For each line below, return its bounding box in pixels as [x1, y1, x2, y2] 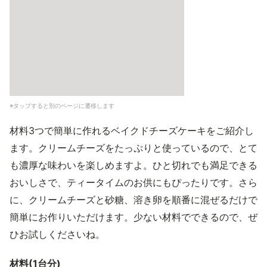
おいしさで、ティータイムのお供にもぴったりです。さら [10, 176, 257, 188]
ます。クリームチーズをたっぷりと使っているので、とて [10, 142, 257, 154]
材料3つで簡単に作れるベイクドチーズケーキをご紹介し [10, 125, 254, 136]
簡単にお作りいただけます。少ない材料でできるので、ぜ [10, 211, 257, 223]
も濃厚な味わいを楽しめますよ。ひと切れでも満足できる [10, 159, 257, 171]
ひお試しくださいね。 [10, 228, 105, 240]
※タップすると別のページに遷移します [10, 102, 114, 109]
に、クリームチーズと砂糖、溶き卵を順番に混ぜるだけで [10, 194, 257, 206]
